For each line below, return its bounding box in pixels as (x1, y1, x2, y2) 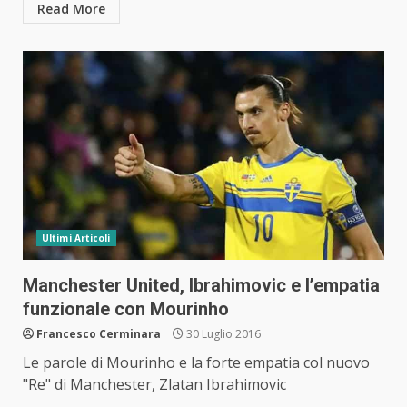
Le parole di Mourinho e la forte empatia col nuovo (23, 352, 370, 373)
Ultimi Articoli (42, 232, 111, 245)
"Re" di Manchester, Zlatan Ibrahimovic (23, 374, 286, 395)
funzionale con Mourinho (23, 298, 229, 321)
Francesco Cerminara (36, 326, 161, 342)
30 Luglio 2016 (184, 326, 261, 342)
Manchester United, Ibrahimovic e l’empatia (23, 274, 380, 297)
